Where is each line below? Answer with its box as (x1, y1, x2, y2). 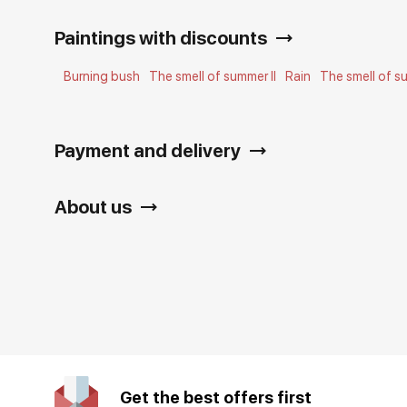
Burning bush (64, 69, 141, 84)
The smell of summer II (149, 69, 277, 84)
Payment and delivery (55, 140, 242, 162)
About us (55, 196, 133, 218)
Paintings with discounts (55, 27, 268, 49)
